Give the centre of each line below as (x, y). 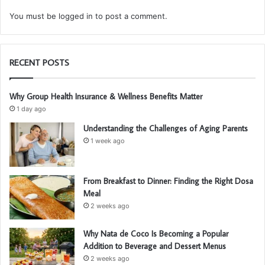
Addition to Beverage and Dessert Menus (155, 246)
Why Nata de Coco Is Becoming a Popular (156, 234)
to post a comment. (130, 16)
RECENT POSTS (39, 63)
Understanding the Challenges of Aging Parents (166, 129)
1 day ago (31, 109)
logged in (76, 16)
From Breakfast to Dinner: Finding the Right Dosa (168, 181)
